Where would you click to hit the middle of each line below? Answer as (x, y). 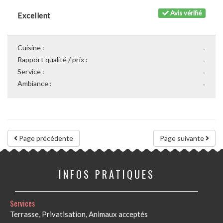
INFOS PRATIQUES (107, 174)
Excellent (34, 15)
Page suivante (183, 138)
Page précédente (45, 138)
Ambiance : (35, 83)
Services (22, 203)
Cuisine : (31, 48)
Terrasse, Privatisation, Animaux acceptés (79, 214)
